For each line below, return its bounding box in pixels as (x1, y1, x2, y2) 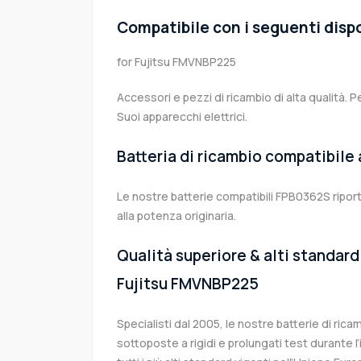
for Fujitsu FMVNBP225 (117, 54, 236, 70)
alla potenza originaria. (117, 208, 236, 224)
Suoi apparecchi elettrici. (117, 109, 247, 125)
